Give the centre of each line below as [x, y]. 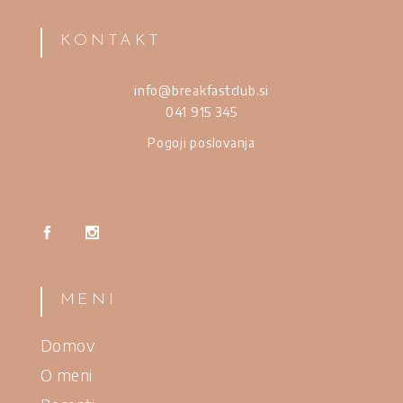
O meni [67, 374]
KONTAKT [111, 40]
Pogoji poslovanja [201, 142]
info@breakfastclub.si [201, 90]
